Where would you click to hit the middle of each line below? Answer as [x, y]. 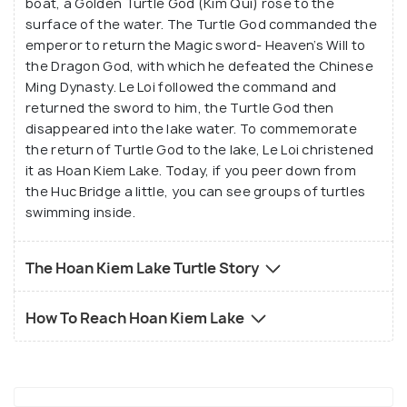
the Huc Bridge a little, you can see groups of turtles [196, 192]
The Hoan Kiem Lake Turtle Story [144, 268]
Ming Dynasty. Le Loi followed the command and [181, 87]
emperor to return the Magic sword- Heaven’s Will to [196, 45]
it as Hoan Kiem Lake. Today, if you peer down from [191, 171]
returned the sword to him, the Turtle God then [180, 108]
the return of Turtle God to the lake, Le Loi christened [200, 150]
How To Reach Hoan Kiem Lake [136, 318]
